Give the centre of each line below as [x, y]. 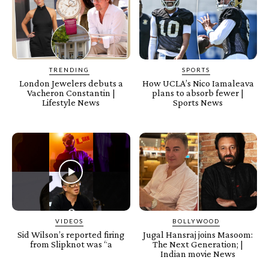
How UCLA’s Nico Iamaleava [198, 83]
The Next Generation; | [198, 244]
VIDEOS [69, 221]
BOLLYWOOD [196, 221]
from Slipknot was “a [71, 244]
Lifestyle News [71, 103]
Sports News [198, 103]
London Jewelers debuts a [71, 83]
